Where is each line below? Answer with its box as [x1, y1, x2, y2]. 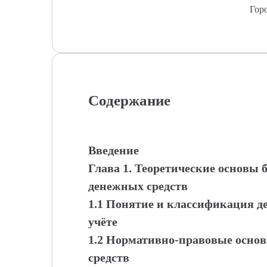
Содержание [88, 92, 170, 108]
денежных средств [88, 179, 188, 193]
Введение [88, 144, 139, 157]
